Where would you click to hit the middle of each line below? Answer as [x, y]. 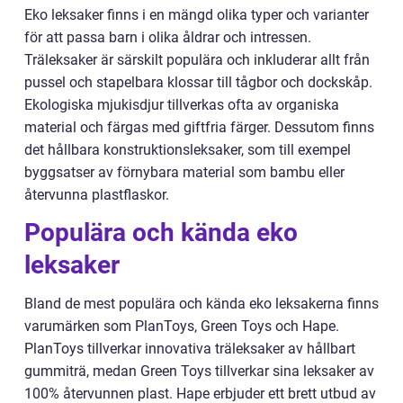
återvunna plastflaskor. [97, 195]
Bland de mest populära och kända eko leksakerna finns [201, 304]
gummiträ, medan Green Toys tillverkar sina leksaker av [199, 372]
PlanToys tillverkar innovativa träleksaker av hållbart [190, 349]
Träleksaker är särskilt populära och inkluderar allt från [197, 60]
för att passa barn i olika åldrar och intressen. [168, 38]
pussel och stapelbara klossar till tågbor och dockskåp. [198, 83]
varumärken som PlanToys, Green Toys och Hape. [182, 327]
